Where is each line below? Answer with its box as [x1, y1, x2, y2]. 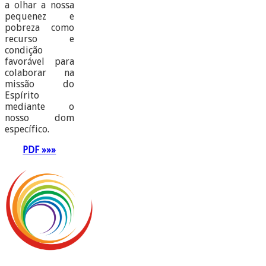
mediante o [5, 101, 74, 113]
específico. [5, 123, 49, 135]
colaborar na [5, 67, 74, 79]
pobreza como [5, 22, 74, 34]
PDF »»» [23, 144, 56, 156]
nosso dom [5, 112, 74, 124]
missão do [5, 78, 74, 90]
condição [5, 45, 43, 56]
